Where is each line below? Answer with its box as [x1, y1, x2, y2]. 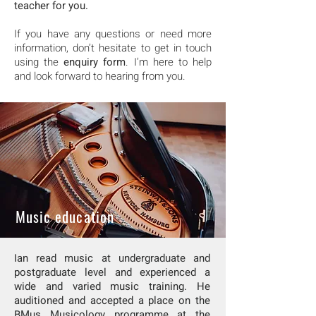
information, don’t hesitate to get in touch [14, 40, 212, 56]
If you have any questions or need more [14, 26, 212, 42]
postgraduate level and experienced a [14, 265, 210, 280]
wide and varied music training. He [14, 279, 210, 294]
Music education [16, 205, 114, 227]
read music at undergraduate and [28, 250, 210, 266]
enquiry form [63, 54, 126, 70]
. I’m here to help [126, 54, 212, 70]
